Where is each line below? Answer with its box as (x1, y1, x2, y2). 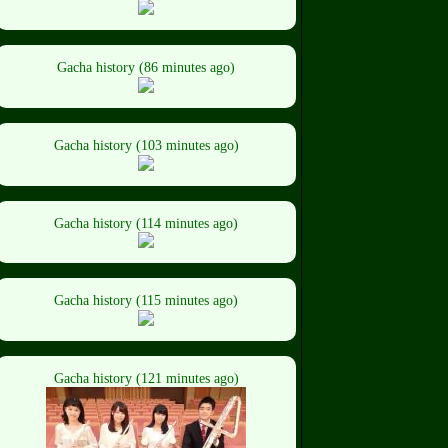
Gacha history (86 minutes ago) (57, 59, 235, 75)
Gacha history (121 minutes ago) (53, 371, 239, 387)
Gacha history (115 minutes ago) (54, 293, 238, 309)
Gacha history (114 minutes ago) (54, 215, 238, 231)
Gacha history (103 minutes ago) (53, 137, 239, 153)
